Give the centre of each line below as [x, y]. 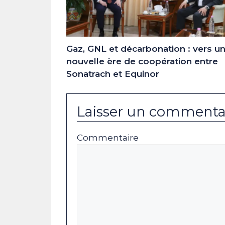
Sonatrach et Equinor [113, 74]
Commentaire [108, 137]
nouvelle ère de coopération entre [142, 62]
